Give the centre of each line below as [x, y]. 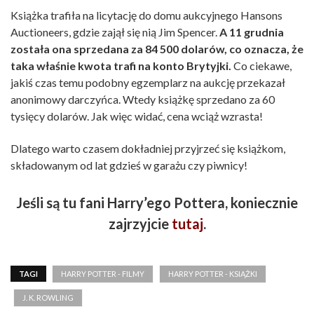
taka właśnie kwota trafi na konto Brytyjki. [121, 66]
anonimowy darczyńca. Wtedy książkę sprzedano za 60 [143, 100]
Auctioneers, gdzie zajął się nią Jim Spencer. [115, 32]
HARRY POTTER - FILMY [103, 274]
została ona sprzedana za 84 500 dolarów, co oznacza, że [157, 49]
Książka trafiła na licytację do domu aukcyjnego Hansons [146, 15]
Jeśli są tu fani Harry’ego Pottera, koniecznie [157, 203]
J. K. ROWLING [48, 298]
